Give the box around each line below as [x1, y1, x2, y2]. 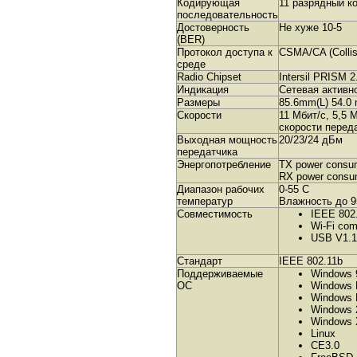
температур [177, 195, 233, 207]
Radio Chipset [177, 71, 241, 83]
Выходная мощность [177, 134, 277, 146]
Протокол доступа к [177, 46, 273, 58]
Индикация [177, 84, 229, 96]
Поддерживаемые [177, 268, 263, 280]
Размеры [177, 96, 220, 108]
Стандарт [177, 255, 222, 267]
